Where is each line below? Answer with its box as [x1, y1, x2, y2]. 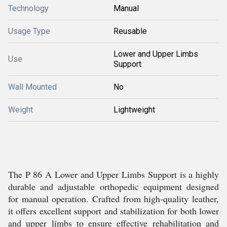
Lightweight [113, 105, 155, 115]
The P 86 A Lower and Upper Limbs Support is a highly [8, 168, 219, 180]
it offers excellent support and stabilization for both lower [8, 205, 219, 217]
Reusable [113, 26, 147, 36]
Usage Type [8, 26, 50, 36]
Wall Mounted [8, 82, 57, 92]
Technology [8, 4, 49, 13]
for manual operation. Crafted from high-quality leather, [8, 193, 219, 205]
